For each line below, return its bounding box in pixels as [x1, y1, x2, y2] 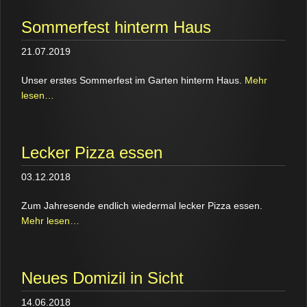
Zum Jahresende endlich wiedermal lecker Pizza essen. [21, 200, 262, 211]
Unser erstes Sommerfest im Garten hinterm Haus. [21, 75, 242, 86]
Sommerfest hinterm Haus [21, 18, 211, 36]
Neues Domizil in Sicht [21, 269, 184, 287]
